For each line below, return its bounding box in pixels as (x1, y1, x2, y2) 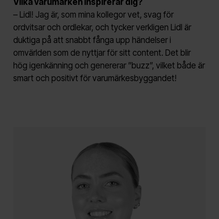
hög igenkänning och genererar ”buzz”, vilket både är (13, 60, 205, 70)
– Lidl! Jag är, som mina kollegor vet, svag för (13, 9, 174, 20)
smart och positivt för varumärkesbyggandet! (13, 73, 176, 83)
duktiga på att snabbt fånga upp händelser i (13, 35, 171, 45)
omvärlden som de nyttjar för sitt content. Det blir (13, 47, 191, 58)
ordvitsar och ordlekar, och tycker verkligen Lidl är (13, 22, 191, 32)
